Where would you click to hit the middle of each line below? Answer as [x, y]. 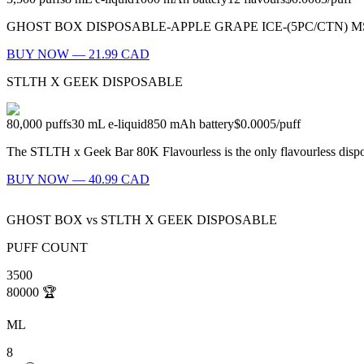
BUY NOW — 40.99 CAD [78, 180]
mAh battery [202, 124]
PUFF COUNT [47, 248]
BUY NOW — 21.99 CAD [78, 54]
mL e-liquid [117, 124]
